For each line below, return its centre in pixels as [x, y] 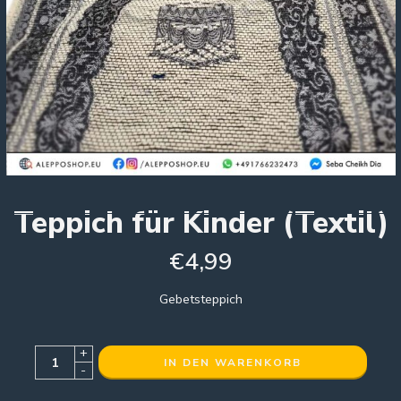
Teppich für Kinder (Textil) [200, 223]
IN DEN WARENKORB [232, 363]
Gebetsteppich [200, 299]
